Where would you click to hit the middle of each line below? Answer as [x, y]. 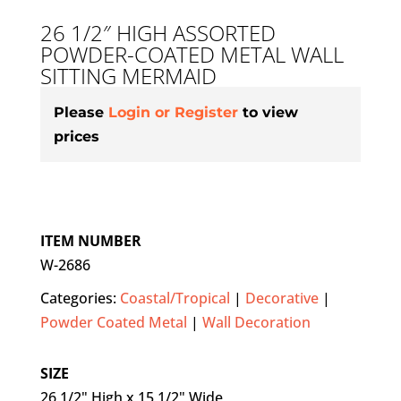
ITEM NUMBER [90, 241]
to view [270, 113]
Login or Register [173, 113]
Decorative [282, 299]
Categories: [80, 299]
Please [81, 113]
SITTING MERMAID [128, 76]
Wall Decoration [256, 323]
